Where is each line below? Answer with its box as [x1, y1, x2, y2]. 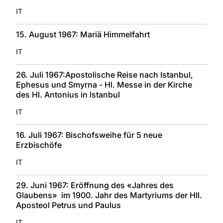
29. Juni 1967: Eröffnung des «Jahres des [16, 180, 174, 190]
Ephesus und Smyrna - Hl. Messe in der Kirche [16, 79, 192, 90]
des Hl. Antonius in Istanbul [16, 89, 120, 100]
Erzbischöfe [16, 139, 62, 150]
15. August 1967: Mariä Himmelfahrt [16, 29, 150, 39]
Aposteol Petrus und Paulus [16, 200, 121, 210]
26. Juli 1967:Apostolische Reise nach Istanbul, [16, 69, 193, 80]
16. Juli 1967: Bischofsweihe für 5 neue [16, 129, 162, 140]
